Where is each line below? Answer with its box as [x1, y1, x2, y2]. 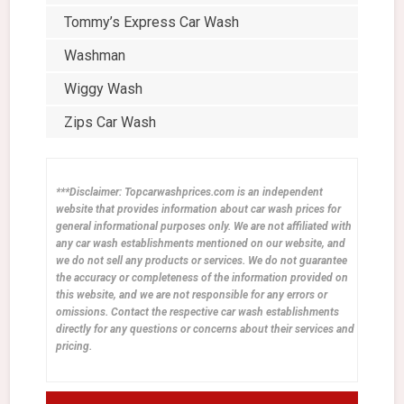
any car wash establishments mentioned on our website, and [56, 237, 346, 251]
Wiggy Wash [64, 80, 143, 98]
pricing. [56, 340, 93, 353]
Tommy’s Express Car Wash [64, 14, 240, 32]
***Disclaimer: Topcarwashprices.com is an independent [56, 186, 324, 199]
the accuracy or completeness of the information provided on [56, 271, 349, 285]
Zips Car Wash [64, 114, 157, 132]
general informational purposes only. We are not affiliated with [56, 220, 353, 234]
